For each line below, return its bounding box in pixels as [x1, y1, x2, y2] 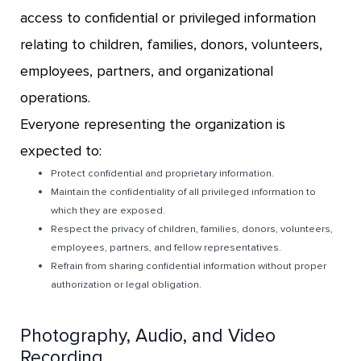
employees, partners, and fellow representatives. [51, 241, 282, 255]
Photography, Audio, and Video [20, 325, 276, 348]
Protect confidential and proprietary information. [51, 167, 275, 180]
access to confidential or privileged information [20, 9, 316, 27]
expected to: [20, 142, 102, 160]
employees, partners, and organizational [20, 62, 273, 81]
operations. [20, 89, 90, 107]
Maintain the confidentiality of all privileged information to [51, 185, 317, 199]
